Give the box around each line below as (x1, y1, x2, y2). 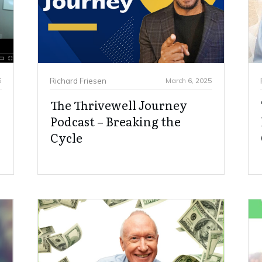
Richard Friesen (50, 75, 106, 85)
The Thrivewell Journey (50, 96, 187, 114)
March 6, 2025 (166, 75, 212, 85)
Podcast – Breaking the (50, 112, 181, 130)
